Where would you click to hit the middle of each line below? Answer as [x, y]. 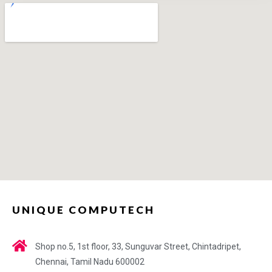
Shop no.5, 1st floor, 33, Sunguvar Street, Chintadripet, [138, 246]
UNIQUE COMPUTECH [83, 210]
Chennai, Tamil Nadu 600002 [90, 262]
